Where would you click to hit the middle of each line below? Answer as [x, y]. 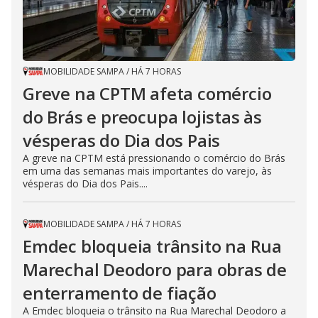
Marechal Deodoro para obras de [155, 269]
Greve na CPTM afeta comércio [147, 93]
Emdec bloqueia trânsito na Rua [152, 246]
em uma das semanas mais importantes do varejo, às [147, 170]
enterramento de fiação [120, 292]
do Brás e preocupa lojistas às [142, 116]
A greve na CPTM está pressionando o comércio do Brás [154, 158]
